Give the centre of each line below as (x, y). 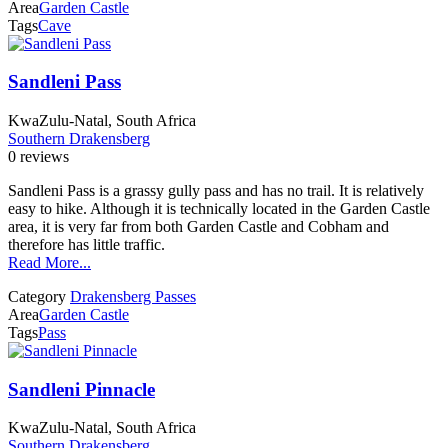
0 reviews (38, 156)
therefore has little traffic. (86, 244)
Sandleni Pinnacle (81, 389)
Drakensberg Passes (133, 296)
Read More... (49, 262)
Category (37, 296)
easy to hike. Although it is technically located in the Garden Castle (219, 208)
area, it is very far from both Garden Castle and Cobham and (198, 226)
